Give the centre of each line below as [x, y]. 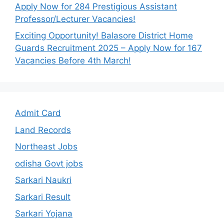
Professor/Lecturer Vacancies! [75, 19]
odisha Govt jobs [49, 163]
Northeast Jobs [46, 147]
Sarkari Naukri [43, 180]
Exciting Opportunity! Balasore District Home [104, 36]
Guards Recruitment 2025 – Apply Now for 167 [108, 48]
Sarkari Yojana [44, 214]
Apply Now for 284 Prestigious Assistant [96, 6]
